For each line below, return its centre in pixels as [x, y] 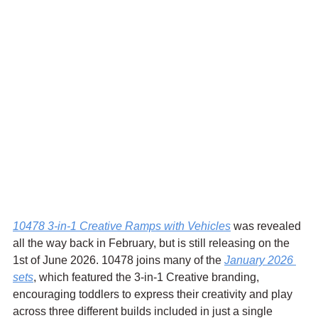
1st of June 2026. [57, 261]
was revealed [267, 226]
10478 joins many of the [163, 261]
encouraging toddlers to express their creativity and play [154, 295]
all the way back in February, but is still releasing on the [153, 243]
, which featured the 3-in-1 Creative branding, [148, 278]
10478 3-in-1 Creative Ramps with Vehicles [122, 226]
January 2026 [260, 261]
